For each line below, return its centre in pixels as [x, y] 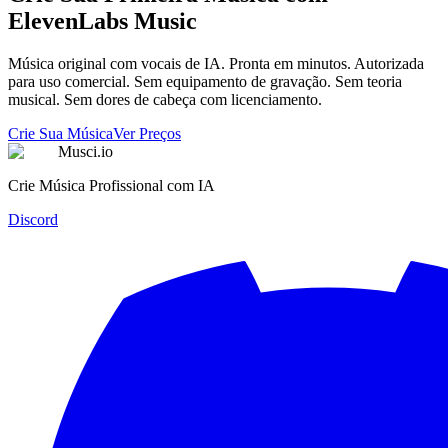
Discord [33, 220]
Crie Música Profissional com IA [111, 186]
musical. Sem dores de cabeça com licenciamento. [165, 100]
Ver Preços [147, 134]
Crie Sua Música [60, 134]
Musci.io [85, 152]
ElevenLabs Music [102, 21]
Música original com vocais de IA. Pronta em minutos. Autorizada [216, 64]
